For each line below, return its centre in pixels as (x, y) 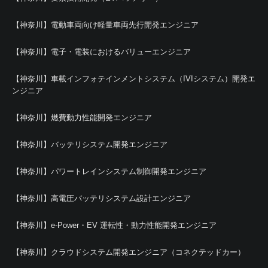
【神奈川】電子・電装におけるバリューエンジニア (101, 52)
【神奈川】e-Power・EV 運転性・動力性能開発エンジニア (114, 225)
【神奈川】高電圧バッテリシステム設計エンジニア (101, 198)
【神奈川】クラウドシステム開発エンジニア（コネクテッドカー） (129, 252)
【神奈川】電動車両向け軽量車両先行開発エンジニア (105, 25)
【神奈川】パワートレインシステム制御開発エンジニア (109, 171)
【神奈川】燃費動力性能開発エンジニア (82, 118)
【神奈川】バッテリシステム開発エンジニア (90, 144)
